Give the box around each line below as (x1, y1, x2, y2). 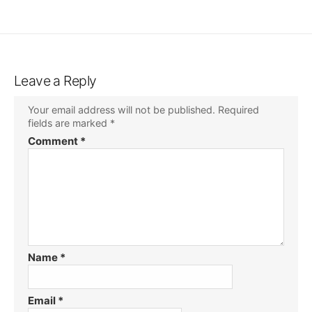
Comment (28, 134, 80, 148)
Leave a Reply (14, 72, 97, 90)
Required (218, 103, 259, 116)
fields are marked (28, 116, 110, 129)
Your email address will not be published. (28, 103, 215, 116)
